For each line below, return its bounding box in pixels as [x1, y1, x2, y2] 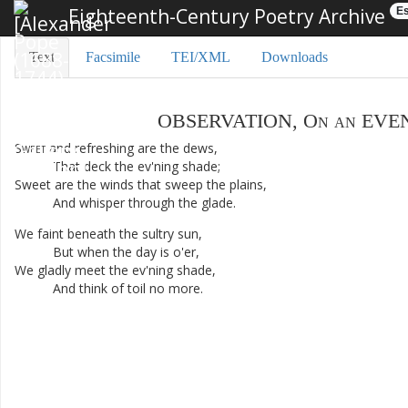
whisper [79, 194, 125, 211]
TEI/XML [171, 49, 230, 65]
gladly [37, 261, 71, 279]
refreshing [75, 139, 134, 157]
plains [229, 176, 263, 193]
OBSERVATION [157, 109, 292, 132]
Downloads [261, 49, 328, 65]
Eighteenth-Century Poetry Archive [64, 3, 385, 29]
